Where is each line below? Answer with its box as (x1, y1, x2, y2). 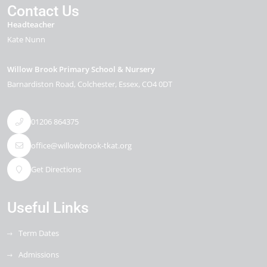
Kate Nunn (7, 34, 45, 45)
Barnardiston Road (7, 79, 74, 89)
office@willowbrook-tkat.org (31, 139, 132, 151)
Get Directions (31, 163, 81, 175)
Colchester (77, 79, 115, 89)
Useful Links (7, 199, 89, 216)
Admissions (18, 249, 59, 260)
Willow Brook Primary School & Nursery (7, 64, 155, 74)
